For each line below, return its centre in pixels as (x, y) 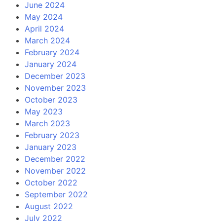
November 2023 (55, 88)
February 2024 (52, 52)
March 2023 (47, 123)
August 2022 (49, 206)
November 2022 (55, 170)
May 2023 (44, 111)
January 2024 (51, 64)
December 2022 (55, 159)
